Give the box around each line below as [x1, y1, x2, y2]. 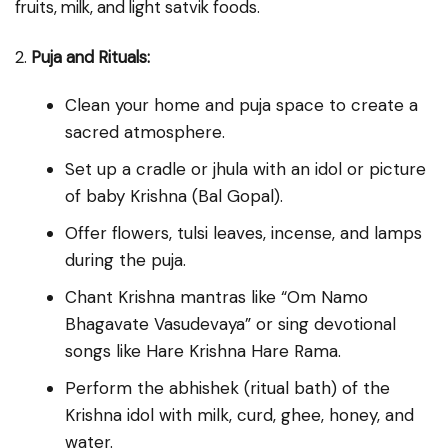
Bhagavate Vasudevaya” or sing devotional [65, 312, 396, 335]
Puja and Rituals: [31, 45, 150, 68]
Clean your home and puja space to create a [65, 93, 418, 116]
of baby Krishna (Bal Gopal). [65, 184, 283, 207]
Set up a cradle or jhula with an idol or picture [65, 157, 426, 180]
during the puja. [65, 248, 186, 271]
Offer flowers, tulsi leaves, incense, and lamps [65, 221, 422, 244]
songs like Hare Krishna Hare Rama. [65, 339, 341, 362]
